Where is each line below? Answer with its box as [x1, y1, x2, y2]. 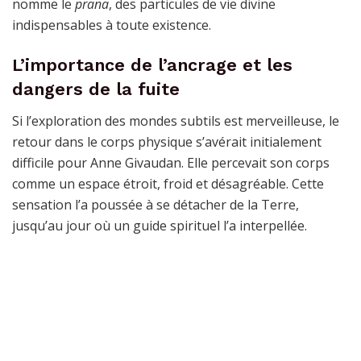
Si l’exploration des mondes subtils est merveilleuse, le [12, 111, 339, 130]
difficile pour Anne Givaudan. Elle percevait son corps [12, 153, 330, 172]
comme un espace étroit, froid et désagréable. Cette [12, 174, 324, 193]
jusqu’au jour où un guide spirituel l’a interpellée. [12, 216, 307, 234]
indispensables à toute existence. [12, 16, 211, 35]
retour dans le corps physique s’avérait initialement [12, 132, 322, 151]
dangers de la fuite [12, 78, 180, 99]
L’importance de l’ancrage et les [12, 54, 293, 75]
